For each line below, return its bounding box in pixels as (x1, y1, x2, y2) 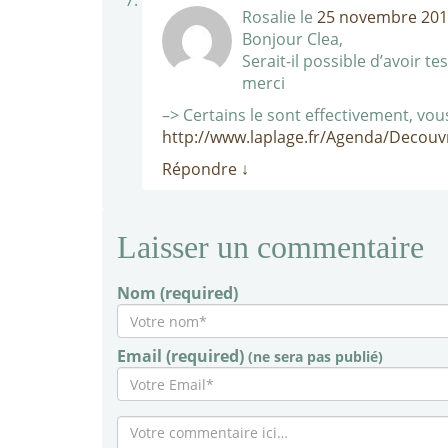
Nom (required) (117, 282, 238, 304)
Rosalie (242, 6, 296, 28)
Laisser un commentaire (117, 229, 424, 265)
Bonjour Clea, (242, 28, 343, 50)
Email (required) (117, 345, 248, 367)
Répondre (162, 158, 241, 180)
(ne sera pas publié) (248, 347, 383, 366)
